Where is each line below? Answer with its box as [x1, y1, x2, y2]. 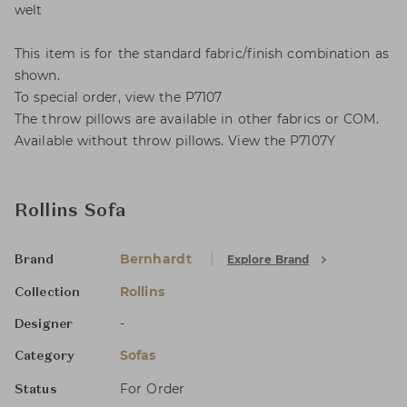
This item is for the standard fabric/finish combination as [15, 45, 389, 62]
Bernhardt [120, 251, 192, 267]
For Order [120, 381, 184, 397]
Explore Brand [226, 253, 310, 266]
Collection [15, 286, 80, 299]
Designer [15, 318, 73, 331]
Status [15, 383, 57, 396]
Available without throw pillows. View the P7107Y [15, 133, 335, 149]
